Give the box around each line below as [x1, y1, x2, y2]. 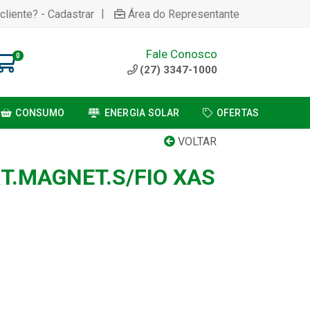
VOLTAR [175, 135, 217, 148]
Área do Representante [128, 7, 239, 21]
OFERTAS [216, 107, 259, 118]
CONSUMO [15, 107, 65, 118]
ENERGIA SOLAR [104, 107, 180, 118]
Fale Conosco [146, 46, 217, 61]
